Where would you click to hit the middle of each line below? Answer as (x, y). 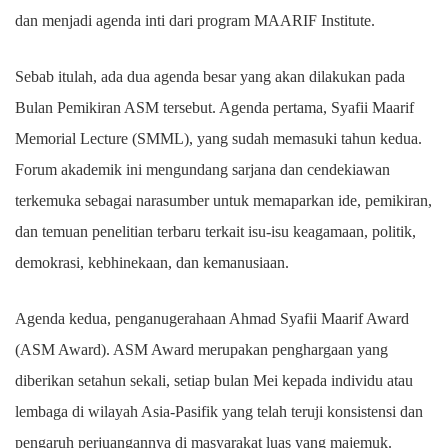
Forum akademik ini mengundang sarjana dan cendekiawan (202, 170)
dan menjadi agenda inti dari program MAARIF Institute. (195, 21)
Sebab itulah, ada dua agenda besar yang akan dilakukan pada (210, 77)
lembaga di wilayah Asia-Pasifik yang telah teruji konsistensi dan (219, 412)
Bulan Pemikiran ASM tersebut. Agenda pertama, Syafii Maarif (214, 108)
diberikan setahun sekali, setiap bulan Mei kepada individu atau (214, 381)
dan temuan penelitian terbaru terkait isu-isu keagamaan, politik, (215, 232)
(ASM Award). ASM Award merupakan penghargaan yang (201, 350)
